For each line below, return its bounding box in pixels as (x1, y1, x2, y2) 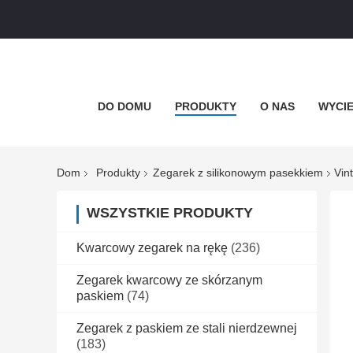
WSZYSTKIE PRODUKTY (87, 205, 253, 221)
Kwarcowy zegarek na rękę (76, 241, 228, 255)
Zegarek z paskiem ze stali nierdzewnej (76, 321, 297, 336)
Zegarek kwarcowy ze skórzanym (76, 273, 262, 288)
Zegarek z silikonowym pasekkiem (153, 166, 323, 180)
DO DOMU (97, 100, 151, 113)
